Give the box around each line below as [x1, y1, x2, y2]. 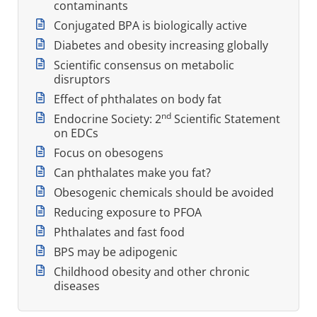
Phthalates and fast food [54, 224, 185, 240]
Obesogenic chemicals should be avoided [54, 184, 274, 200]
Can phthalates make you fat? [54, 164, 211, 180]
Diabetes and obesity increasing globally [54, 37, 268, 53]
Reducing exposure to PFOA [54, 204, 202, 220]
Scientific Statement [171, 110, 280, 127]
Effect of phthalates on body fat [54, 91, 221, 107]
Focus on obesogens [54, 144, 163, 161]
